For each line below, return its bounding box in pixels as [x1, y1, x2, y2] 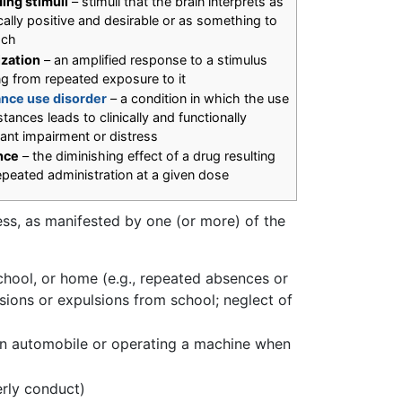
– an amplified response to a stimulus [40, 51, 268, 67]
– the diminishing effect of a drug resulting [19, 148, 276, 164]
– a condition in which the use [107, 90, 290, 106]
